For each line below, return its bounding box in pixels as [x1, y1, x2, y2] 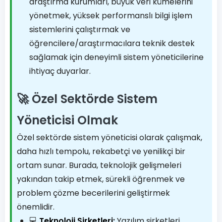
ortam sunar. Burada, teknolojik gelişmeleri [17, 160, 181, 171]
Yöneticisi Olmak [17, 112, 118, 128]
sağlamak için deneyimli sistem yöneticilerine [29, 52, 204, 63]
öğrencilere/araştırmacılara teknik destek [29, 38, 195, 49]
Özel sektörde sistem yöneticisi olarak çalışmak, [17, 132, 202, 143]
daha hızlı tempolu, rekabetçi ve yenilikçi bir [17, 146, 185, 157]
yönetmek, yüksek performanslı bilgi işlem [29, 10, 192, 21]
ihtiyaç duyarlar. [29, 65, 91, 77]
